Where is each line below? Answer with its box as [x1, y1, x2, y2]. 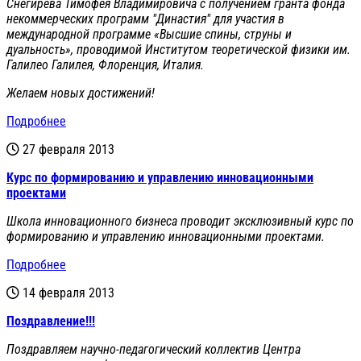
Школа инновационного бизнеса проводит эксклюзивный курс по [6, 213, 354, 229]
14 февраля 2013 [23, 284, 114, 301]
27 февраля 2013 [23, 141, 114, 157]
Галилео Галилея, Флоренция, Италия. [6, 56, 204, 73]
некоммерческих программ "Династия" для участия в [6, 10, 284, 27]
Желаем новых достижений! [6, 85, 155, 101]
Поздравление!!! [6, 313, 95, 329]
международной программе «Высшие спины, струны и [6, 26, 292, 42]
